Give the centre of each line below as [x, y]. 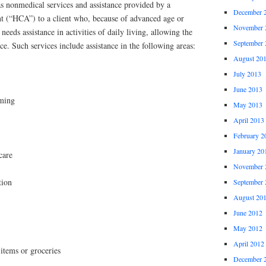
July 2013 [247, 73]
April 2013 [248, 120]
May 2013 [248, 104]
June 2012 [248, 212]
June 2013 [248, 89]
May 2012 [248, 228]
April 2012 [248, 243]
